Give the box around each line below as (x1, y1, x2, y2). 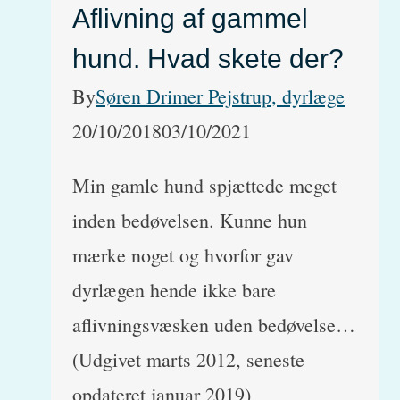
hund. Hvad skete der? (72, 44, 344, 74)
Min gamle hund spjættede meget (72, 172, 337, 199)
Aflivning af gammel (72, 4, 308, 34)
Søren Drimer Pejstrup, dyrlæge (96, 83, 345, 110)
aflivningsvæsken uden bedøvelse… (72, 312, 355, 338)
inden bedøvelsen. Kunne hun (72, 207, 307, 234)
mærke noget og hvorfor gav (72, 242, 294, 269)
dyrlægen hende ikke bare (72, 277, 276, 304)
